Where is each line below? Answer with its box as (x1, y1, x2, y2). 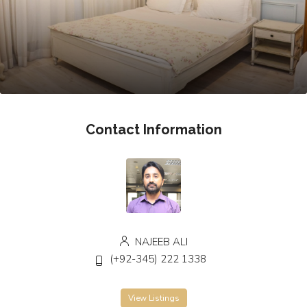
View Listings (127, 293, 180, 304)
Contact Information (85, 121, 222, 138)
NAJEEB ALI (132, 235, 188, 249)
